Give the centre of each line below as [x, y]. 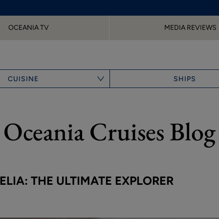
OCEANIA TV [28, 28]
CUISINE [23, 79]
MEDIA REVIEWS [190, 28]
